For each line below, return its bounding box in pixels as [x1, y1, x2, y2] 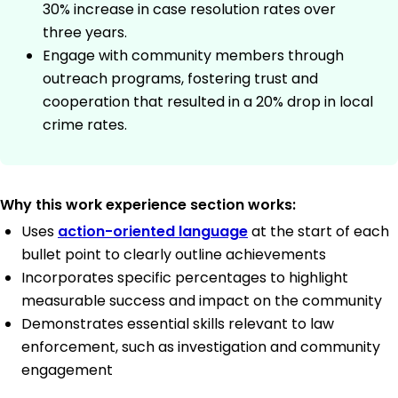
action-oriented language [58, 221, 248, 243]
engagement [21, 360, 113, 381]
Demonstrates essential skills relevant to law [21, 314, 334, 335]
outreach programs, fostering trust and [43, 68, 318, 90]
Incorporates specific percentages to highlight [21, 267, 348, 289]
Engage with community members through [43, 45, 344, 67]
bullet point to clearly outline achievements [21, 244, 326, 266]
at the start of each [248, 221, 389, 243]
